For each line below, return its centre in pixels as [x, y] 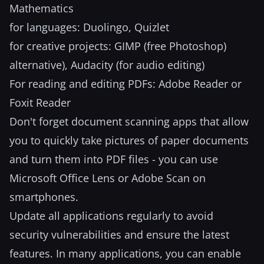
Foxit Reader [40, 103]
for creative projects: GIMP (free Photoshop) [118, 46]
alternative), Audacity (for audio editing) [107, 65]
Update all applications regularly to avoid [111, 216]
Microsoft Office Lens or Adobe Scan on [108, 178]
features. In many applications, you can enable [125, 253]
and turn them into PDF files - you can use [114, 159]
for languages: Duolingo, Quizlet [89, 27]
